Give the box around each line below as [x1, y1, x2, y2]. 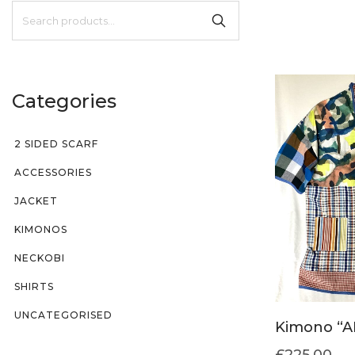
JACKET [14, 194, 58, 207]
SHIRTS [14, 280, 54, 292]
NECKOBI [14, 251, 65, 264]
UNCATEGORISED [14, 308, 113, 321]
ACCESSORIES [14, 166, 92, 178]
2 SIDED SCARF [14, 137, 98, 150]
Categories [12, 89, 116, 113]
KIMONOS [14, 223, 67, 235]
